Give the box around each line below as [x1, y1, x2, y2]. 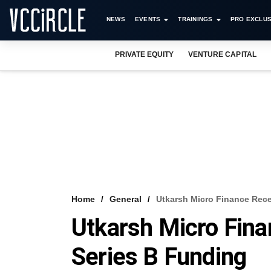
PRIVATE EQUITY [115, 50, 174, 59]
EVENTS [134, 16, 161, 22]
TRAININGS [178, 16, 213, 22]
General [109, 194, 142, 204]
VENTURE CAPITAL [188, 50, 256, 59]
